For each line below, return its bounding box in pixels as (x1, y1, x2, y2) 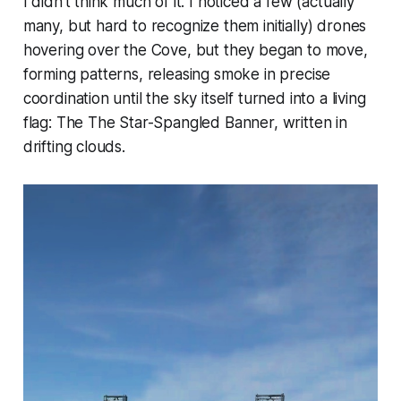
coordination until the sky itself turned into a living (22, 89, 366, 107)
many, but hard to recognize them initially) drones (22, 16, 367, 35)
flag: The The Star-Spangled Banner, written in (22, 113, 347, 132)
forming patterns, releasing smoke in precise (22, 64, 331, 83)
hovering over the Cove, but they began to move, (22, 40, 368, 59)
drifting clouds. (22, 137, 125, 156)
